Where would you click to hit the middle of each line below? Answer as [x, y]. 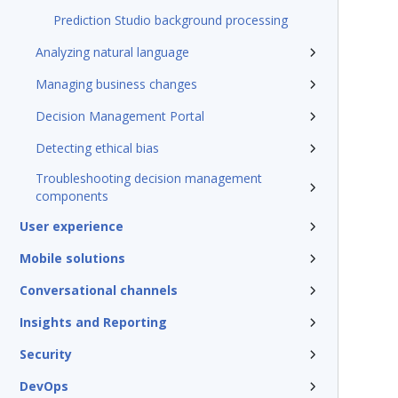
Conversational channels [99, 290]
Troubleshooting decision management [149, 178]
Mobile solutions [72, 258]
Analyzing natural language [112, 52]
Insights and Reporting [93, 322]
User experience [72, 226]
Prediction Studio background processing [171, 20]
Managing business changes [116, 84]
